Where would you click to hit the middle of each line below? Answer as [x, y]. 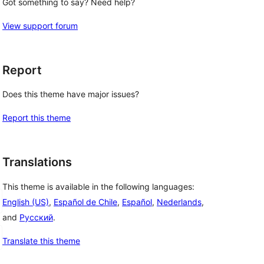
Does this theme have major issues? [71, 94]
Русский [36, 217]
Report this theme [37, 118]
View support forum [40, 25]
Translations [37, 162]
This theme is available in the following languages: [98, 187]
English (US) [26, 202]
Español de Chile [85, 202]
